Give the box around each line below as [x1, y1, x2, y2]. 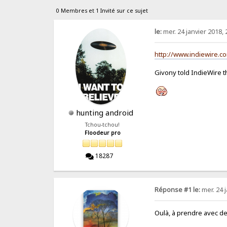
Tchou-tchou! [85, 121, 120, 128]
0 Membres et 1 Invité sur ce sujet [56, 7, 148, 14]
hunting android [76, 107, 134, 118]
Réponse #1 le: [155, 185, 201, 195]
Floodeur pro [84, 129, 121, 136]
